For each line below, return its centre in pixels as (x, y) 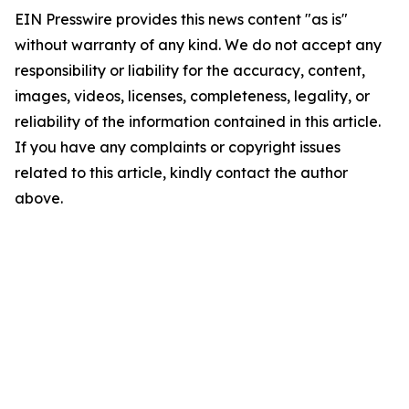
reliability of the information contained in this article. (198, 121)
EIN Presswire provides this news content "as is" (181, 19)
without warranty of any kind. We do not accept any (198, 45)
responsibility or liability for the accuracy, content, (190, 70)
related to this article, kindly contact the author (181, 173)
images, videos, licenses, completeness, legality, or (192, 96)
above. (39, 198)
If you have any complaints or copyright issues (178, 147)
